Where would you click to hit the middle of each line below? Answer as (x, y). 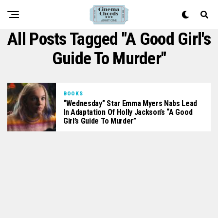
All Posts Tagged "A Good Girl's (109, 39)
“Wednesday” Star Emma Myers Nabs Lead (130, 103)
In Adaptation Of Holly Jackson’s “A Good (128, 112)
